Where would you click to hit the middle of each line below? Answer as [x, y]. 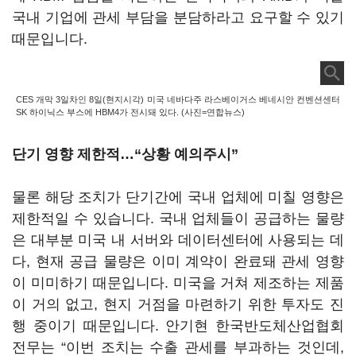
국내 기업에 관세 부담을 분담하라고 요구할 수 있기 [178, 17]
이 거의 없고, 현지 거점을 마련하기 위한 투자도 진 [178, 304]
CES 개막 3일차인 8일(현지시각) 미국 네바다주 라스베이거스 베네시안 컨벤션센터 [178, 99]
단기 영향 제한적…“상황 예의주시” [125, 154]
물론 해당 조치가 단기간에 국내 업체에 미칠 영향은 [178, 197]
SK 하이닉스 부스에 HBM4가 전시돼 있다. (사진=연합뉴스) [130, 112]
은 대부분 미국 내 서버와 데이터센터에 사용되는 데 [178, 240]
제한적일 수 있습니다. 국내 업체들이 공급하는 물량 [178, 219]
